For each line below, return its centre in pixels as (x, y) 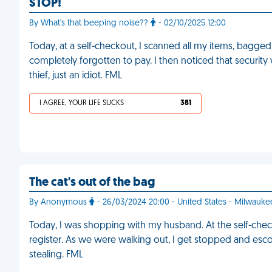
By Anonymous (59, 202)
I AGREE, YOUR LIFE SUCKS (82, 103)
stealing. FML (56, 255)
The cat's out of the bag (92, 183)
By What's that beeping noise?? (90, 23)
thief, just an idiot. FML (76, 76)
